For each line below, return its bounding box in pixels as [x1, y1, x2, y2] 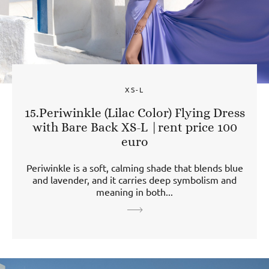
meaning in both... [96, 185, 173, 198]
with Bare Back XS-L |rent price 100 [32, 119, 237, 134]
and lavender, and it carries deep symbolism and [32, 173, 237, 186]
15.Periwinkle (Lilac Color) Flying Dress [24, 105, 245, 120]
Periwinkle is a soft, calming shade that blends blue [26, 161, 243, 174]
